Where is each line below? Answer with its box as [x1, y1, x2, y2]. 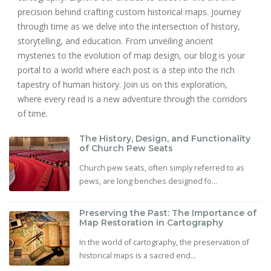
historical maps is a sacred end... [79, 250, 196, 261]
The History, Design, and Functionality [79, 132, 250, 144]
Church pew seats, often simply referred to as [79, 162, 244, 173]
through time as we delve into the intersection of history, [18, 20, 240, 32]
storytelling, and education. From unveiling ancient [18, 34, 214, 47]
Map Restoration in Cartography [79, 217, 223, 228]
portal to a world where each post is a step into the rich [18, 64, 235, 76]
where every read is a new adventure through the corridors [18, 93, 247, 105]
